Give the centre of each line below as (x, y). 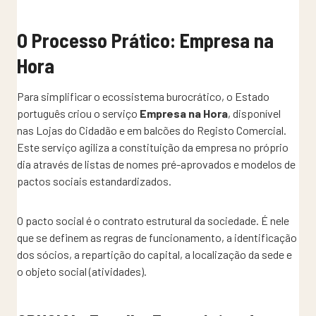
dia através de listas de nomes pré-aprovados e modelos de (156, 164)
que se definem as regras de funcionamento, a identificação (157, 237)
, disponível (254, 113)
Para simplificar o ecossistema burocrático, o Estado (143, 96)
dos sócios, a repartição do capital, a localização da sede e (154, 254)
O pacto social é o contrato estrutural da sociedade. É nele (153, 220)
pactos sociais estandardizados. (94, 181)
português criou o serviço (78, 113)
